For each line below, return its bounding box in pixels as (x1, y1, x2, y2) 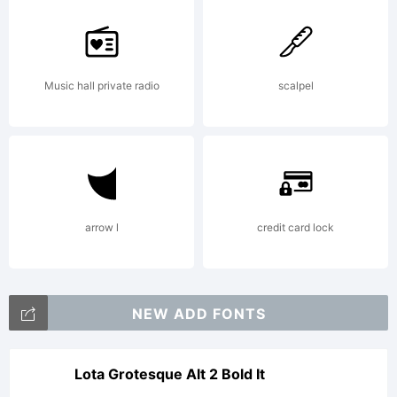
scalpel (277, 79, 314, 92)
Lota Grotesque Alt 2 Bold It (74, 365, 265, 383)
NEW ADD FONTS (131, 305, 266, 323)
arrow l (84, 221, 119, 234)
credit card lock (257, 221, 334, 234)
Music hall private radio (43, 79, 160, 92)
